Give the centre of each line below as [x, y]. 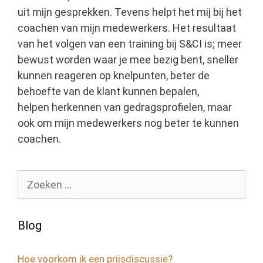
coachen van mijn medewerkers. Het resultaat [127, 28]
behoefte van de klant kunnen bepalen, [108, 91]
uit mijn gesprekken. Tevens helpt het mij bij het [130, 12]
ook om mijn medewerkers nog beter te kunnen [128, 123]
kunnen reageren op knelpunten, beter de [114, 75]
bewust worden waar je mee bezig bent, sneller [128, 60]
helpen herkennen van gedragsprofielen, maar [125, 107]
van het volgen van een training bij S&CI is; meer [130, 44]
